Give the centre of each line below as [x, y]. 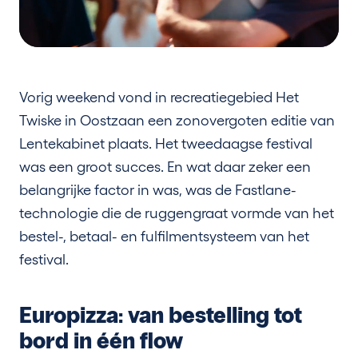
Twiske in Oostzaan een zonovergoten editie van [177, 120]
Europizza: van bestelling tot [161, 316]
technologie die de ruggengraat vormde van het [177, 213]
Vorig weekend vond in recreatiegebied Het [159, 97]
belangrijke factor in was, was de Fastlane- [158, 190]
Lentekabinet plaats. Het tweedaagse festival [166, 143]
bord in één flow [101, 341]
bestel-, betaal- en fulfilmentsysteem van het [164, 236]
